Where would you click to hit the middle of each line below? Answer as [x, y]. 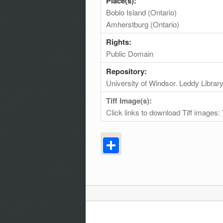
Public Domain [130, 53]
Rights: [120, 42]
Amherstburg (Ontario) [143, 24]
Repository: [127, 71]
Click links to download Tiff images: [164, 112]
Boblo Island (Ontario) [141, 12]
